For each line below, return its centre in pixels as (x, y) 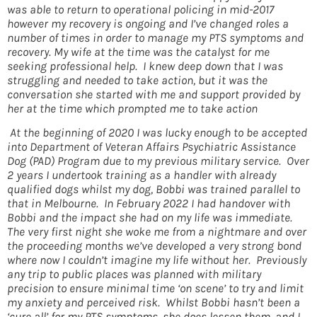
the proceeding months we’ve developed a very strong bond (154, 246)
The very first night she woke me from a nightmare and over (157, 232)
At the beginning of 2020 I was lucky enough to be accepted (158, 133)
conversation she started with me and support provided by (154, 94)
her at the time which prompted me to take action (134, 108)
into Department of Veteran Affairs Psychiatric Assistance (151, 147)
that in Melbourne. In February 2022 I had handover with (149, 203)
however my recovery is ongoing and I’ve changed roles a (148, 23)
